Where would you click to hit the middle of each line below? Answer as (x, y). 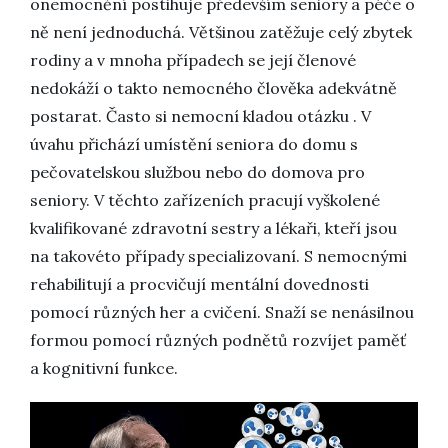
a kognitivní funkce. (104, 368)
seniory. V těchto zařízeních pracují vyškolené (205, 200)
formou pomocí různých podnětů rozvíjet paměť (218, 340)
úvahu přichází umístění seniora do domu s (194, 144)
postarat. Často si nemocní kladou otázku (191, 116)
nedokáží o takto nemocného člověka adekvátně (213, 88)
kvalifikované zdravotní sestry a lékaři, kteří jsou (213, 228)
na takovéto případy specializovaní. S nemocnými (218, 256)
